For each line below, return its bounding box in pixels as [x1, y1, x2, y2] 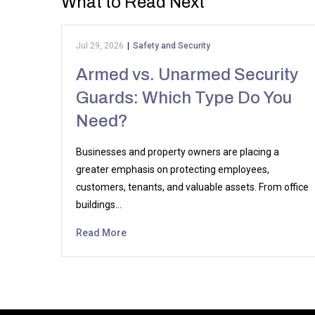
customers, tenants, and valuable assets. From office [76, 181, 309, 193]
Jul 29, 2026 [76, 41, 124, 51]
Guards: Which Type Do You [76, 89, 292, 107]
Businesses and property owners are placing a [76, 146, 279, 157]
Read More [76, 227, 127, 238]
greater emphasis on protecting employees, [76, 164, 269, 175]
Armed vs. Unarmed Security [76, 65, 298, 84]
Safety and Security [133, 41, 210, 51]
